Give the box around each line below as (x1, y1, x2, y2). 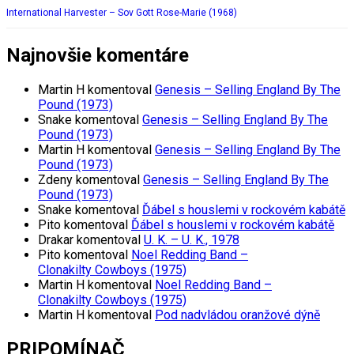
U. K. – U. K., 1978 (144, 232, 239, 248)
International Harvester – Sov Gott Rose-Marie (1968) (6, 7, 237, 19)
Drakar (38, 232, 73, 248)
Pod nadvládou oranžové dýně (155, 307, 320, 323)
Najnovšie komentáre (6, 44, 189, 67)
